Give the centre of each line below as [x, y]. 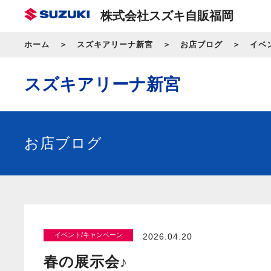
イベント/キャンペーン [88, 235]
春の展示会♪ [86, 261]
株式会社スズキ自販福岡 [167, 16]
